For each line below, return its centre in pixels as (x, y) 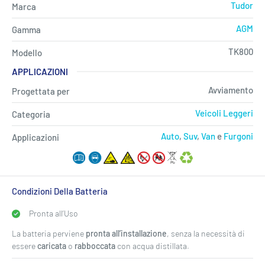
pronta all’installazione (126, 234)
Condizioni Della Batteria (60, 191)
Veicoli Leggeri (224, 113)
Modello (27, 52)
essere (25, 246)
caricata (53, 246)
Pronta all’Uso (54, 214)
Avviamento (231, 90)
